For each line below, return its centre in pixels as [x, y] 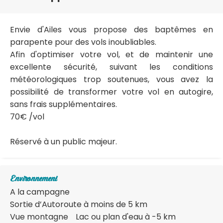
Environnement [33, 179]
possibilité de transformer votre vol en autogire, [111, 92]
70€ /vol [27, 117]
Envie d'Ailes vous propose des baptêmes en [111, 30]
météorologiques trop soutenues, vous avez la [111, 80]
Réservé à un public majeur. [63, 142]
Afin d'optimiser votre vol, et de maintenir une [111, 55]
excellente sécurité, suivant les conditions [111, 67]
